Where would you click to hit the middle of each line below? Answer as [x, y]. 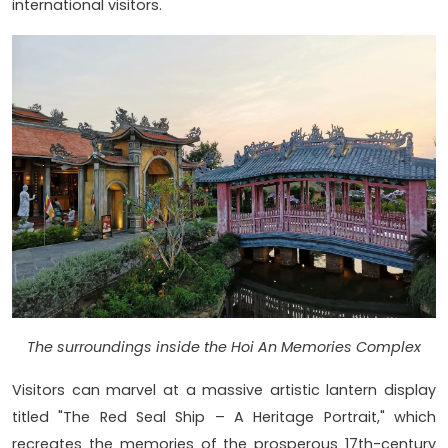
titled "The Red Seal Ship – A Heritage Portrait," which [224, 416]
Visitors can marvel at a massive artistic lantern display [224, 389]
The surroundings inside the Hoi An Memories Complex [224, 346]
